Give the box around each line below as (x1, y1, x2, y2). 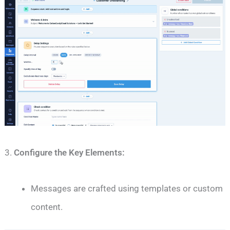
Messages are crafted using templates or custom (31, 183, 223, 194)
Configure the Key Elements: (14, 147, 125, 158)
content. (31, 202, 63, 213)
